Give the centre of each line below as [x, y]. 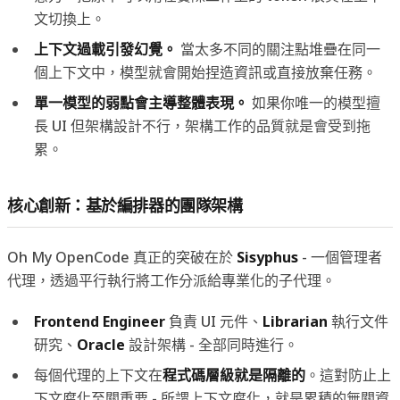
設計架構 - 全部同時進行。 [212, 344]
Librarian [295, 321]
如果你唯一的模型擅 [314, 102]
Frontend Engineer [100, 321]
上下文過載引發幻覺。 [105, 49]
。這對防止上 [348, 375]
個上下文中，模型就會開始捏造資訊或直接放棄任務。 [205, 72]
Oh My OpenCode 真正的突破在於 [122, 257]
